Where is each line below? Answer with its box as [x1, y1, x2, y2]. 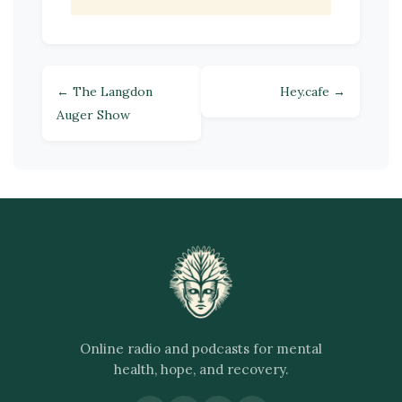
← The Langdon [57, 83, 153, 100]
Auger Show [57, 106, 130, 123]
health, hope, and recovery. [113, 360, 289, 378]
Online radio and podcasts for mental [80, 339, 322, 357]
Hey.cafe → [280, 83, 345, 100]
